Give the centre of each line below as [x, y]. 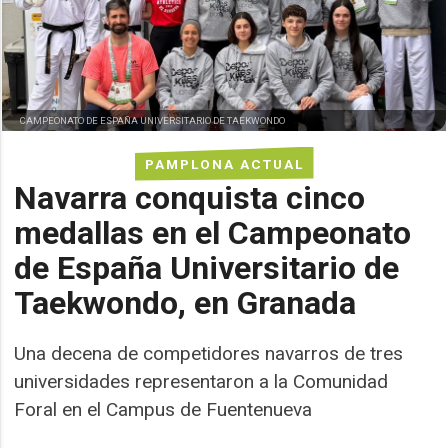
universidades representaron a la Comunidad [201, 381]
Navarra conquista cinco [190, 197]
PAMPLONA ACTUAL [224, 163]
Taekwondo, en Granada [185, 302]
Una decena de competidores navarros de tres [209, 353]
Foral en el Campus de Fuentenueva [163, 409]
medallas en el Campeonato [213, 232]
